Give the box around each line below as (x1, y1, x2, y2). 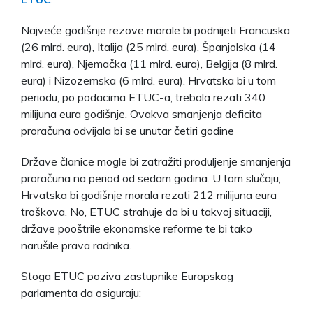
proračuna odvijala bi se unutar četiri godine (21, 123, 234, 138)
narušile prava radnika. (21, 238, 131, 252)
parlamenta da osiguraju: (21, 285, 141, 300)
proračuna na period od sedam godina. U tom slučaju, (21, 170, 281, 185)
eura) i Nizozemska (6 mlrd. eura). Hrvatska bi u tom (21, 73, 276, 87)
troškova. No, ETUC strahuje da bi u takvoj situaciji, (21, 204, 272, 219)
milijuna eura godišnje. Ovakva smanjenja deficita (21, 106, 262, 121)
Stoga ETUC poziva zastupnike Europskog (21, 268, 233, 283)
